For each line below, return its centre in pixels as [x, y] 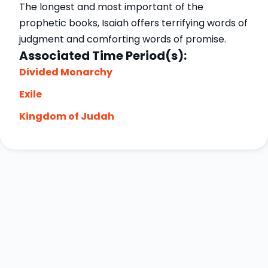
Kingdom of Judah [67, 116]
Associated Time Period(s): [103, 55]
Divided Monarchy [66, 72]
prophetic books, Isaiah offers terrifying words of [133, 23]
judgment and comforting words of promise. [123, 39]
